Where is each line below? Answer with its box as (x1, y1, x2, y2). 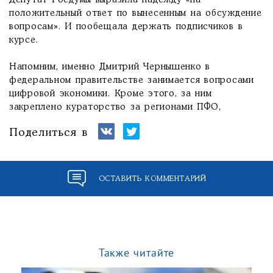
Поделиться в (9, 127, 88, 138)
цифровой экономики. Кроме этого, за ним (9, 90, 212, 98)
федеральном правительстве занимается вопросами (9, 76, 254, 85)
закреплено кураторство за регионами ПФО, (9, 103, 221, 112)
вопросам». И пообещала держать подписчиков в (9, 23, 243, 31)
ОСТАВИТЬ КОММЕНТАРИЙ (98, 175, 207, 182)
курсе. (9, 36, 38, 44)
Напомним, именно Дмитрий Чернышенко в (9, 63, 211, 71)
